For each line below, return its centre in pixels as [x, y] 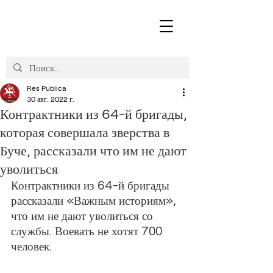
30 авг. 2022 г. [51, 99]
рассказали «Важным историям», [95, 200]
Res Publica [46, 88]
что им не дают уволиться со [83, 215]
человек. [31, 246]
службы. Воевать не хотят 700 [88, 231]
